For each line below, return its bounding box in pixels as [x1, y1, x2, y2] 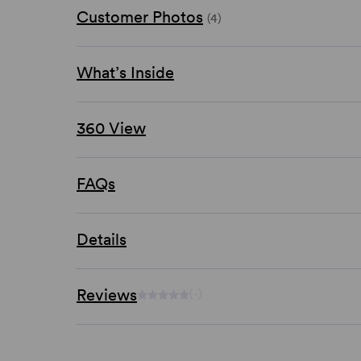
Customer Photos [77, 6, 203, 27]
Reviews [77, 284, 137, 305]
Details [77, 229, 127, 249]
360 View [77, 118, 146, 138]
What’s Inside [77, 62, 174, 82]
